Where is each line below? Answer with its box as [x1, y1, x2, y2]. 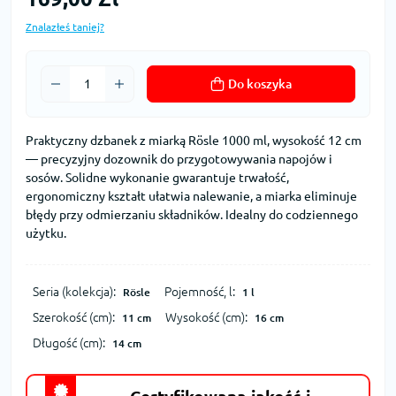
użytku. [26, 225, 66, 240]
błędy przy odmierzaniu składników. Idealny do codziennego [26, 207, 358, 222]
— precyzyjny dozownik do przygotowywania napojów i [26, 151, 332, 166]
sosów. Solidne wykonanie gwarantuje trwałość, [26, 170, 289, 185]
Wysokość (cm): [165, 309, 247, 324]
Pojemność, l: [164, 284, 235, 299]
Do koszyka [228, 76, 293, 91]
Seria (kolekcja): [33, 284, 116, 299]
